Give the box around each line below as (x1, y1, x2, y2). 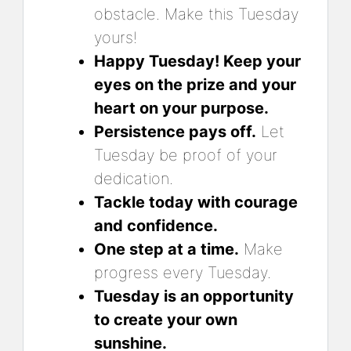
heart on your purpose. (94, 98, 269, 118)
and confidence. (94, 215, 218, 235)
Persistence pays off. (94, 121, 256, 141)
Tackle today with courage (94, 192, 298, 212)
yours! (94, 27, 137, 47)
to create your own (94, 309, 237, 329)
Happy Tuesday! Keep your (94, 51, 301, 71)
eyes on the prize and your (94, 74, 296, 94)
